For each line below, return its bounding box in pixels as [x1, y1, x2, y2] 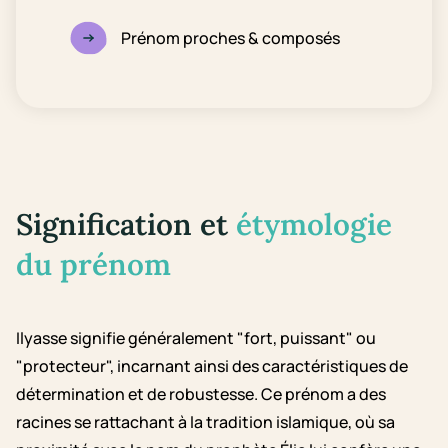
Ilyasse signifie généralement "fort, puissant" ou [16, 327, 376, 349]
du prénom [16, 245, 171, 283]
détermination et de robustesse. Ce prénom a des [16, 383, 386, 405]
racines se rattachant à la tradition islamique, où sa [16, 411, 395, 433]
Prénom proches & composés [121, 27, 340, 49]
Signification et [16, 205, 236, 243]
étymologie [236, 205, 392, 243]
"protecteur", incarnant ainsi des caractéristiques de [16, 355, 408, 377]
